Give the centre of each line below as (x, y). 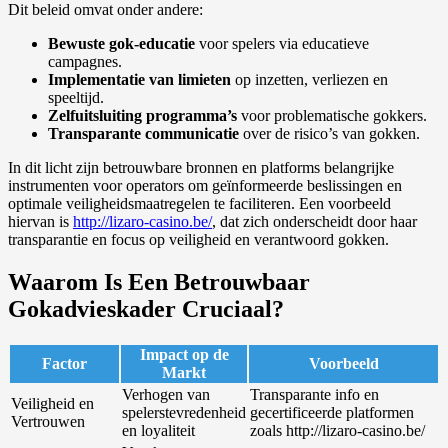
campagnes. (85, 61)
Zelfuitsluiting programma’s (142, 115)
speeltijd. (76, 97)
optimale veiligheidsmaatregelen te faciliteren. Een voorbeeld (199, 203)
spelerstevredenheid (184, 412)
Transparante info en (314, 394)
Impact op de (184, 354)
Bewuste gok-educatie (121, 43)
